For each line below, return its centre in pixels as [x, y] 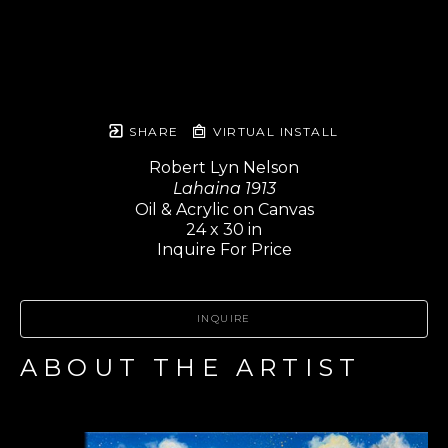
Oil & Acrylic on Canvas [224, 209]
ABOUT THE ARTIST [191, 367]
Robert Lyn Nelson [224, 167]
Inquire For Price [224, 249]
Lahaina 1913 [224, 188]
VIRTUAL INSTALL [273, 131]
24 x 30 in [224, 229]
